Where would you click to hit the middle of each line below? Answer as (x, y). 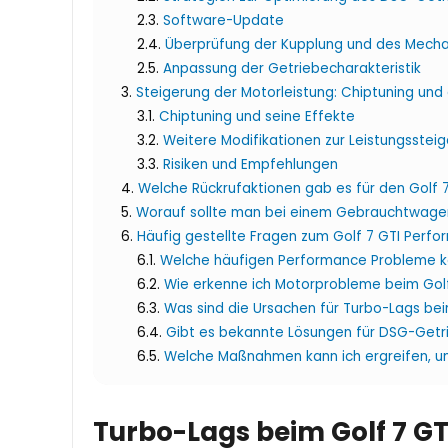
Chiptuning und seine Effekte (257, 117)
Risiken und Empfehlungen (250, 165)
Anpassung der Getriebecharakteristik (292, 69)
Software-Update (223, 21)
